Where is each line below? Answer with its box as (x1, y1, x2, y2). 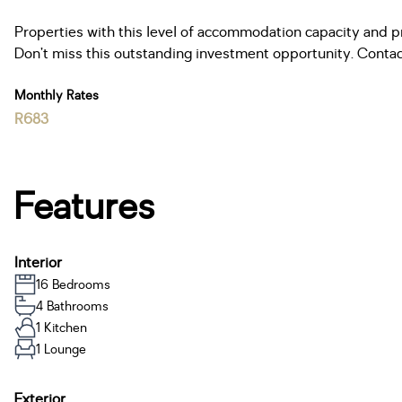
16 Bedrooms (36, 275, 110, 293)
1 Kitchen (36, 319, 87, 336)
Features (14, 183, 155, 232)
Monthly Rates (14, 87, 99, 104)
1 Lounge (36, 340, 86, 358)
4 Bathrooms (36, 297, 109, 315)
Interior (14, 253, 62, 273)
